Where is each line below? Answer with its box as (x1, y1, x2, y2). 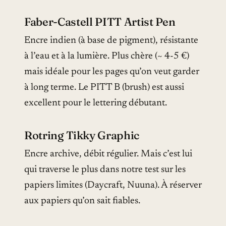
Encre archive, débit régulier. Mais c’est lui (24, 149, 192, 159)
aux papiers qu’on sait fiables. (24, 196, 140, 206)
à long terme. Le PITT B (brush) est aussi (24, 83, 184, 93)
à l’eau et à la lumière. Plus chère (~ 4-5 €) (24, 51, 189, 62)
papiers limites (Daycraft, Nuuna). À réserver (24, 181, 202, 191)
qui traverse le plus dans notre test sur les (24, 165, 186, 175)
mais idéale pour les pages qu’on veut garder (24, 67, 199, 77)
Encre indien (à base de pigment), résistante (24, 36, 198, 46)
